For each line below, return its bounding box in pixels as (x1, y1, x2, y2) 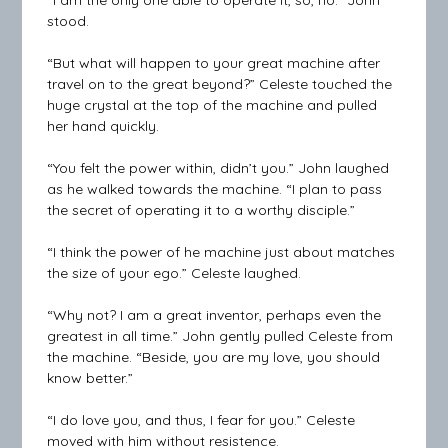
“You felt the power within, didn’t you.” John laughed (47, 159, 390, 178)
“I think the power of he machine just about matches (47, 243, 396, 262)
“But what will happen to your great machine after (47, 54, 381, 73)
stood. (47, 12, 90, 31)
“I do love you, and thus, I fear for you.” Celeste (47, 411, 356, 430)
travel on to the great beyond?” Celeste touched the (47, 75, 393, 94)
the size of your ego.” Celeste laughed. (47, 264, 302, 283)
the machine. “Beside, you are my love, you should (47, 348, 381, 367)
